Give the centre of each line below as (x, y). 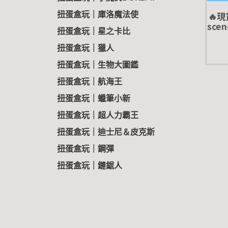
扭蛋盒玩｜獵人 (85, 48)
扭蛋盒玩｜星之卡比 (94, 32)
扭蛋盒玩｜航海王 (90, 82)
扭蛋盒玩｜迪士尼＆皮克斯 (106, 132)
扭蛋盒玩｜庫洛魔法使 (98, 15)
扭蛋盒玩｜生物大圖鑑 (98, 65)
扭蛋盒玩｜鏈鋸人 (90, 166)
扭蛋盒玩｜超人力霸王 (98, 116)
